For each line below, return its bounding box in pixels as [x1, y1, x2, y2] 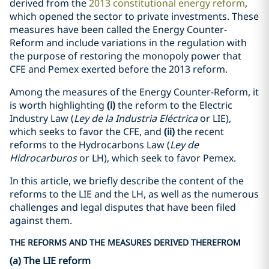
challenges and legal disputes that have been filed [10, 201, 236, 214]
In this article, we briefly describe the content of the [10, 174, 244, 187]
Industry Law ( [10, 112, 74, 125]
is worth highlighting [10, 98, 107, 112]
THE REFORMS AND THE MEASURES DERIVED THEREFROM [10, 237, 241, 248]
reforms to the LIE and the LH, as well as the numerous [10, 187, 259, 201]
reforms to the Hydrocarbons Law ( [10, 138, 170, 151]
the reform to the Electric [115, 98, 232, 112]
